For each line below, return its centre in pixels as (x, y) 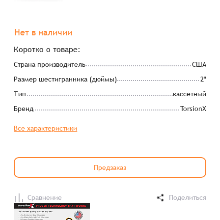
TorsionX (193, 109)
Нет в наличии (43, 32)
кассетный (189, 94)
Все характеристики (46, 128)
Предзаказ (110, 167)
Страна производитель (50, 64)
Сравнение (45, 197)
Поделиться (187, 197)
